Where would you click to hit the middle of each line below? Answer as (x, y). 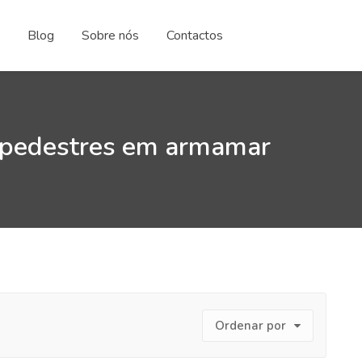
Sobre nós (110, 36)
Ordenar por (250, 326)
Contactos (195, 36)
